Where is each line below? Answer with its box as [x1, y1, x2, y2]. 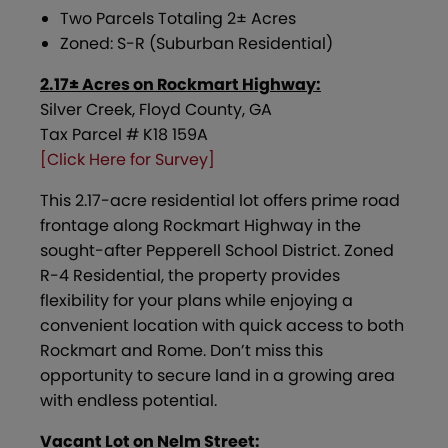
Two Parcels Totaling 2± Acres [60, 6, 296, 30]
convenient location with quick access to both [40, 313, 404, 337]
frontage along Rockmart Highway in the [40, 213, 361, 237]
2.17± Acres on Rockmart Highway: [40, 72, 321, 96]
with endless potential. [40, 388, 217, 412]
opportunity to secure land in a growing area [40, 363, 395, 387]
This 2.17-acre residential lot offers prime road [40, 188, 400, 212]
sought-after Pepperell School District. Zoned [40, 238, 394, 262]
